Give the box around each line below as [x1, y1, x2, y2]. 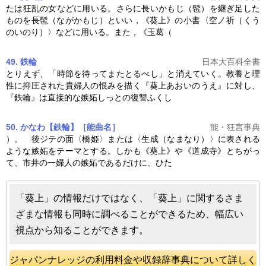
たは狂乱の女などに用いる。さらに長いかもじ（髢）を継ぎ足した [6, 4, 260, 14]
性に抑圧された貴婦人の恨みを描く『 [6, 81, 150, 91]
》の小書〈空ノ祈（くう [166, 15, 260, 26]
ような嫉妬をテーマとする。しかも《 [6, 146, 150, 156]
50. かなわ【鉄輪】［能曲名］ [6, 122, 120, 132]
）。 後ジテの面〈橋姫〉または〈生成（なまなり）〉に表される [6, 134, 260, 144]
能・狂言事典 [210, 122, 260, 132]
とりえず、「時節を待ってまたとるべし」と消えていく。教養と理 [6, 69, 260, 79]
